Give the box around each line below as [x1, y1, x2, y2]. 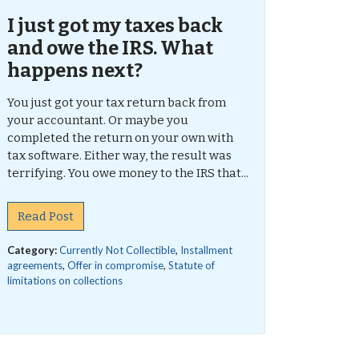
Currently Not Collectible [58, 244, 175, 256]
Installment [179, 244, 232, 256]
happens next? [6, 59, 143, 82]
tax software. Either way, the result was [6, 148, 232, 163]
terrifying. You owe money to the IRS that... [6, 166, 248, 180]
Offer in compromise [67, 259, 163, 272]
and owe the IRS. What [6, 37, 213, 59]
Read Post [17, 209, 74, 224]
